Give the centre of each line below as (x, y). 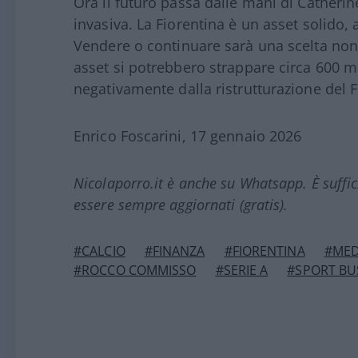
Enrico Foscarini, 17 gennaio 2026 (188, 136)
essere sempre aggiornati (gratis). (181, 205)
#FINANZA (175, 251)
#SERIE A (242, 270)
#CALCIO (99, 251)
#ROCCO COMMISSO (135, 270)
